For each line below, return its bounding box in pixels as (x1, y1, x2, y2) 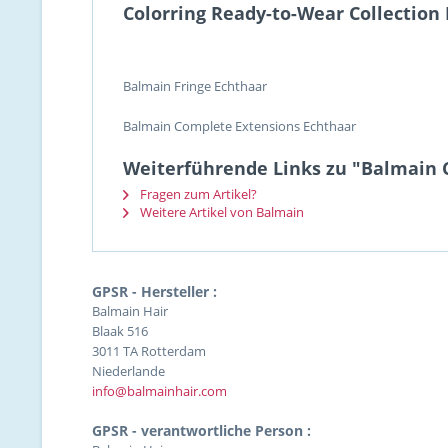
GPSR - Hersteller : (92, 282, 217, 301)
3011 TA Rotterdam (92, 342, 206, 360)
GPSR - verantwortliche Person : (92, 421, 311, 440)
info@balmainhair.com (92, 382, 227, 400)
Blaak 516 (92, 322, 148, 340)
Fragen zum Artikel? (137, 185, 257, 203)
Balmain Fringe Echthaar (123, 77, 267, 95)
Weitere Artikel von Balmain (137, 203, 304, 221)
